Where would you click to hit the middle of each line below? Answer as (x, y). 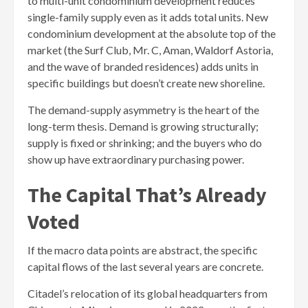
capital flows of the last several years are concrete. (145, 266)
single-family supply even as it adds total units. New (148, 16)
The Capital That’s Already (147, 194)
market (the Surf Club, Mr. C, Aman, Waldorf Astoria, (150, 49)
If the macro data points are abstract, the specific (143, 250)
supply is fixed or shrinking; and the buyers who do (145, 142)
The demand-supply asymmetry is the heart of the (143, 109)
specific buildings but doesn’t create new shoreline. (146, 82)
